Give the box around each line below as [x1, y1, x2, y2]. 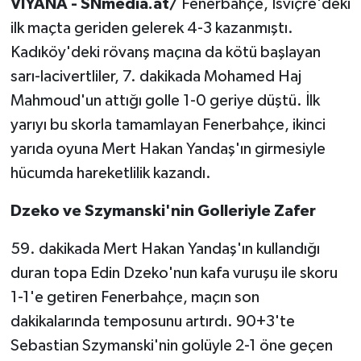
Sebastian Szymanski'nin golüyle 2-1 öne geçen [10, 337, 333, 354]
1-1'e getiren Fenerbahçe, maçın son [10, 288, 259, 305]
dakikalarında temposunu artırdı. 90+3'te [10, 313, 295, 330]
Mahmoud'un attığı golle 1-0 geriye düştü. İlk [10, 92, 320, 109]
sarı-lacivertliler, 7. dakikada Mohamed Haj [10, 68, 301, 85]
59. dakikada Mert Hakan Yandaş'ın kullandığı [10, 240, 320, 257]
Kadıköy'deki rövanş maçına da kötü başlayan [10, 44, 321, 60]
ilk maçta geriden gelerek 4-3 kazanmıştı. [10, 19, 293, 36]
